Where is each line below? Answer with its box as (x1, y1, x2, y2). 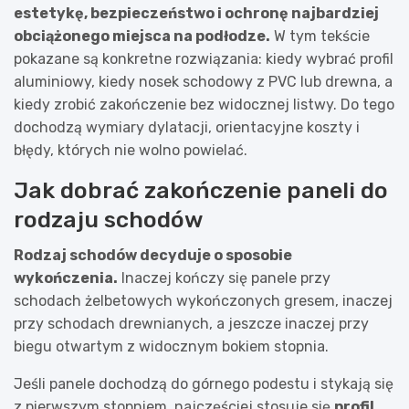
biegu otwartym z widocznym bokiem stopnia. (14, 337, 329, 355)
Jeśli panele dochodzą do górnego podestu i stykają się (14, 374, 393, 393)
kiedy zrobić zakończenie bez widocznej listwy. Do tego (14, 95, 394, 113)
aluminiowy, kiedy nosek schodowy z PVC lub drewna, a (14, 72, 393, 90)
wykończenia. (14, 268, 118, 287)
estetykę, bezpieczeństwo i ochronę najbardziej (14, 4, 379, 22)
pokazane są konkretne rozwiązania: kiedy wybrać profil (14, 49, 393, 68)
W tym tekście (270, 26, 370, 45)
